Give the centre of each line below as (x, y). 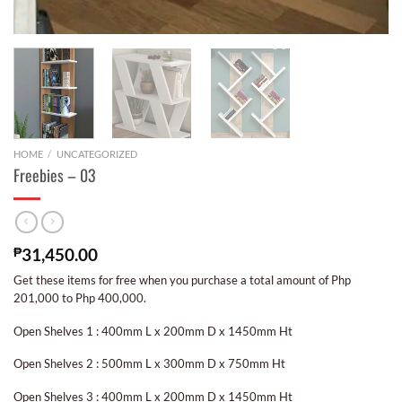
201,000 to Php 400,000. (81, 298)
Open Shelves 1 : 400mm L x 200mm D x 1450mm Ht (153, 331)
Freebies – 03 (55, 175)
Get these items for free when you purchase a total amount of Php (182, 280)
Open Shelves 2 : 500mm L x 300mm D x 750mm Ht (149, 364)
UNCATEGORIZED (96, 154)
